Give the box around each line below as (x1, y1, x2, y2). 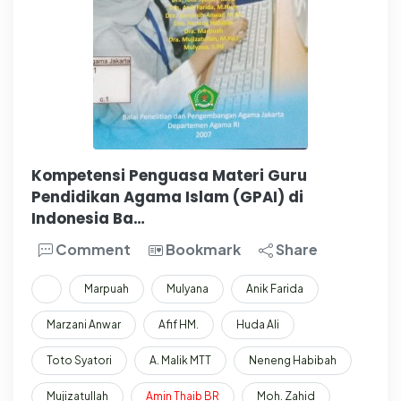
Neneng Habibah (249, 353, 337, 367)
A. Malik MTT (149, 353, 211, 367)
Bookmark (166, 239, 241, 259)
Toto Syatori (47, 353, 112, 367)
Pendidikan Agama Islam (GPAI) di (31, 185, 303, 208)
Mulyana (166, 281, 209, 295)
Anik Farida (246, 281, 303, 295)
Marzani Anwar (47, 317, 121, 331)
